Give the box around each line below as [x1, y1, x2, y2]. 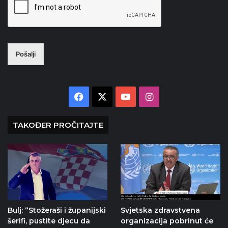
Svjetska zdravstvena [120, 206, 200, 215]
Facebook [83, 91, 126, 102]
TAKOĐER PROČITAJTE [13, 120, 103, 130]
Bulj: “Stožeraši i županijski [8, 206, 106, 215]
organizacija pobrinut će [120, 216, 213, 226]
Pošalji [16, 49, 36, 58]
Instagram [153, 91, 197, 102]
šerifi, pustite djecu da [8, 216, 90, 226]
